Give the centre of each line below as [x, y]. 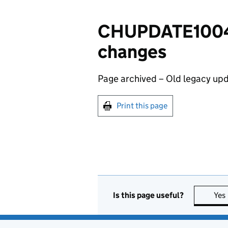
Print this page [142, 106]
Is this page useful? [148, 195]
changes [132, 52]
